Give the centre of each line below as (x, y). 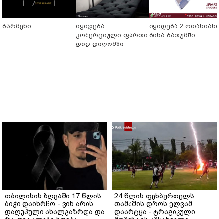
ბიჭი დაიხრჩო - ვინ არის (49, 204)
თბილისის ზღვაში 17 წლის (53, 196)
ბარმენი (17, 26)
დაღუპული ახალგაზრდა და (55, 211)
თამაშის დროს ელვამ (153, 204)
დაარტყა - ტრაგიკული (155, 211)
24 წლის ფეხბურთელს (154, 196)
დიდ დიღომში (100, 44)
